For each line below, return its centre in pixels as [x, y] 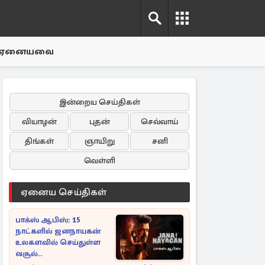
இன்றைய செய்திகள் [99, 102]
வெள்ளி [99, 161]
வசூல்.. [29, 254]
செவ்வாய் [160, 122]
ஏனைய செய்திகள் [64, 192]
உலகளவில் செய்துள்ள [58, 243]
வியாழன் [39, 122]
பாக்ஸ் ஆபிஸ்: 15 [48, 220]
